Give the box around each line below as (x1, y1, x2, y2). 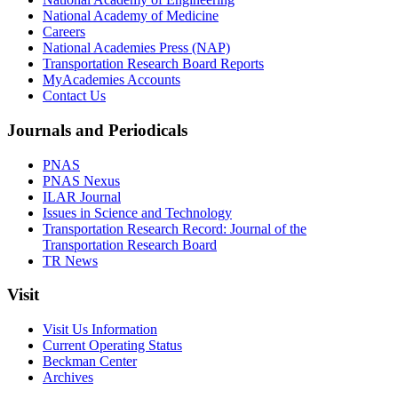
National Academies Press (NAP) (43, 40, 230, 56)
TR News (43, 252, 98, 268)
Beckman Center (43, 354, 137, 369)
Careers (43, 24, 85, 40)
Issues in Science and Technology (43, 204, 232, 220)
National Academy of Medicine (43, 8, 219, 24)
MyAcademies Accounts (43, 72, 180, 88)
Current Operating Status (43, 338, 182, 353)
